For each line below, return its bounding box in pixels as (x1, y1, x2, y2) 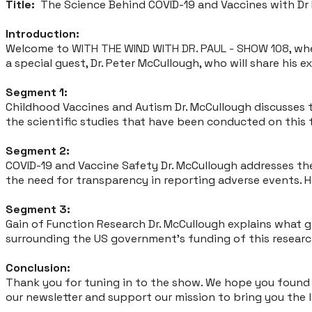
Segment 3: (6, 202, 70, 217)
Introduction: (6, 26, 79, 42)
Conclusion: (6, 260, 70, 276)
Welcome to (6, 41, 72, 56)
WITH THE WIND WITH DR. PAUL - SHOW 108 (72, 41, 289, 56)
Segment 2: (6, 143, 70, 159)
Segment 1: (6, 85, 68, 100)
